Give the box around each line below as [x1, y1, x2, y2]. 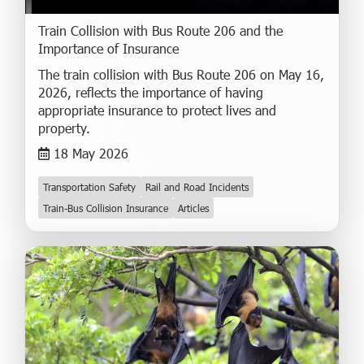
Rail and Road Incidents [145, 180, 249, 194]
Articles [178, 201, 209, 215]
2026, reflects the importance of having [38, 84, 263, 102]
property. [38, 119, 90, 137]
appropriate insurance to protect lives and [38, 102, 276, 119]
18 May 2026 [54, 145, 128, 162]
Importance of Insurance [38, 40, 179, 58]
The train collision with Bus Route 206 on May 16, [38, 66, 324, 84]
